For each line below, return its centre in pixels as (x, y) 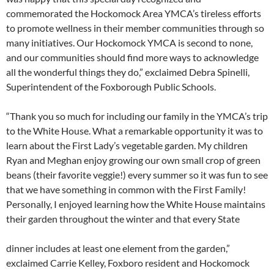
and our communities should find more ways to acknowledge (132, 57)
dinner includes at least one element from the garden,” (118, 248)
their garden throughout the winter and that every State (123, 219)
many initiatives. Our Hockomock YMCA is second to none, (129, 43)
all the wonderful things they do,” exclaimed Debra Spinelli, (128, 72)
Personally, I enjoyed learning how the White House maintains (136, 204)
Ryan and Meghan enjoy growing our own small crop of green (133, 160)
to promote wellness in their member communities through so (135, 28)
